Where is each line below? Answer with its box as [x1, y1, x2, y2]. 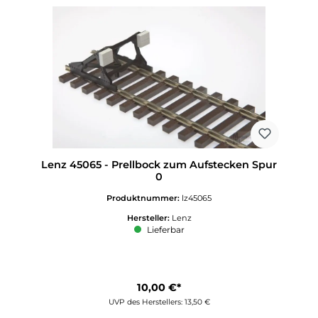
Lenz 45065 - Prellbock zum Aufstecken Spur [41, 158, 277, 172]
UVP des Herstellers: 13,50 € [108, 297, 210, 307]
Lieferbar [144, 224, 185, 236]
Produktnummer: [106, 192, 182, 203]
